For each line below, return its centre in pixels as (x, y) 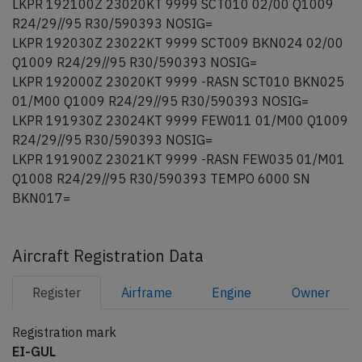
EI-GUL (34, 351)
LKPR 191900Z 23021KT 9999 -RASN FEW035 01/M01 (179, 159)
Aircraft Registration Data (108, 256)
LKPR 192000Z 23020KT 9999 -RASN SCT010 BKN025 (178, 82)
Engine (232, 293)
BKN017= (41, 198)
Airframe (146, 293)
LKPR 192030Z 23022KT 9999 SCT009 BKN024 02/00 (178, 43)
